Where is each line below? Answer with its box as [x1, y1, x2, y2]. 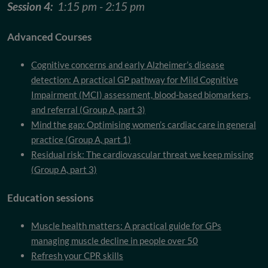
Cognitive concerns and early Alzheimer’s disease [31, 59, 224, 71]
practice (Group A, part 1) [31, 134, 131, 145]
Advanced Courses [7, 31, 92, 44]
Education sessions [7, 191, 93, 205]
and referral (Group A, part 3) [31, 104, 145, 115]
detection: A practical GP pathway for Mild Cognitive [31, 74, 238, 86]
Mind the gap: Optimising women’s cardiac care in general [31, 119, 256, 130]
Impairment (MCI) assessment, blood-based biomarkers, [31, 89, 251, 100]
